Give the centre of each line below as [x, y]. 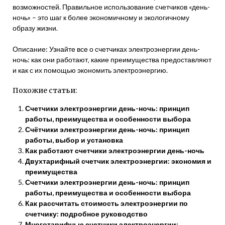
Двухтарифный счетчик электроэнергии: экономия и [118, 161]
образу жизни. [35, 28]
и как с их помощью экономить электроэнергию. [90, 70]
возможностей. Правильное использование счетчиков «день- [111, 7]
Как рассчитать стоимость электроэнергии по [106, 203]
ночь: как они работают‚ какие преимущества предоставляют [112, 59]
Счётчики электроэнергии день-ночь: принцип [107, 129]
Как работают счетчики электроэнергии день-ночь [115, 150]
